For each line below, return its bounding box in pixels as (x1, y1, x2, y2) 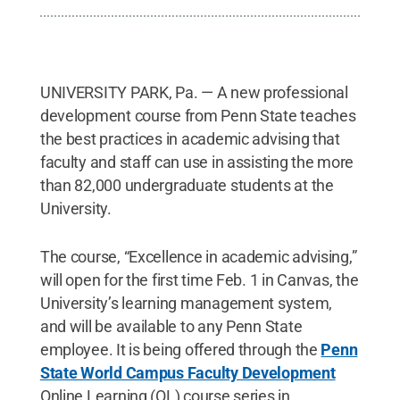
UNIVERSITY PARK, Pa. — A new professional (39, 82, 348, 102)
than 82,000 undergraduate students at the (39, 175, 334, 195)
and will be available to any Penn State (39, 316, 303, 336)
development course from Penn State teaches (39, 105, 356, 125)
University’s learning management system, (39, 293, 332, 312)
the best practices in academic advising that (39, 129, 340, 148)
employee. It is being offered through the (39, 339, 321, 359)
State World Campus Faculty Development (39, 362, 336, 382)
